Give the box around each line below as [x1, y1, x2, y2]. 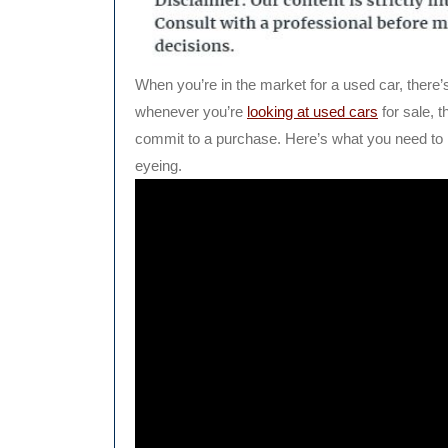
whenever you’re [135, 103, 247, 121]
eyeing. [135, 157, 182, 175]
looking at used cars [247, 103, 378, 121]
